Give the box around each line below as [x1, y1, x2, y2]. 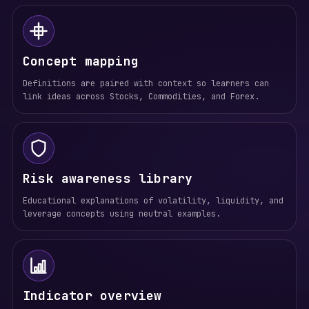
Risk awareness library [22, 170, 193, 186]
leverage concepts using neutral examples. [22, 208, 221, 219]
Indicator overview [22, 288, 162, 303]
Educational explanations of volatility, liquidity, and [22, 195, 283, 206]
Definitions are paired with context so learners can [22, 78, 269, 89]
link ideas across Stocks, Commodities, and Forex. [22, 91, 259, 102]
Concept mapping [22, 53, 139, 69]
